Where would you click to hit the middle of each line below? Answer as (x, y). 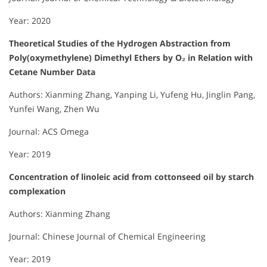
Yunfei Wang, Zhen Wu (54, 108)
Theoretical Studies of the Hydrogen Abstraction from (120, 43)
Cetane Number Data (52, 72)
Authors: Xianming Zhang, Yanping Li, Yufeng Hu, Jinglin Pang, (132, 94)
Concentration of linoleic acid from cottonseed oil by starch (131, 176)
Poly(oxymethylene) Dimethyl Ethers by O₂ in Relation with (131, 57)
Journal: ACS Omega (49, 131)
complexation (37, 191)
